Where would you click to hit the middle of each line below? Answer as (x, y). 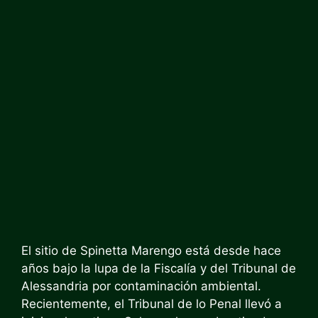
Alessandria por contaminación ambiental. (141, 286)
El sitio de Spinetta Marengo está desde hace (151, 251)
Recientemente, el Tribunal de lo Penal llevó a (152, 304)
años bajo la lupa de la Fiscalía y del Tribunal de (159, 268)
